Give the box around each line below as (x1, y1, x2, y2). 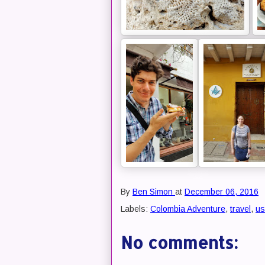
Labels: (121, 204, 150, 214)
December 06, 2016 (185, 187, 258, 197)
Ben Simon (132, 187, 173, 197)
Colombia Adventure (150, 204, 225, 214)
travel (230, 204, 251, 214)
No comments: (121, 232, 238, 253)
